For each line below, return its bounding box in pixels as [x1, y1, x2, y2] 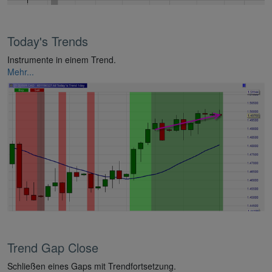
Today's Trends [7, 32, 88, 50]
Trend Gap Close [7, 238, 98, 256]
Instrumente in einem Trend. [7, 53, 116, 66]
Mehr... [7, 65, 34, 78]
